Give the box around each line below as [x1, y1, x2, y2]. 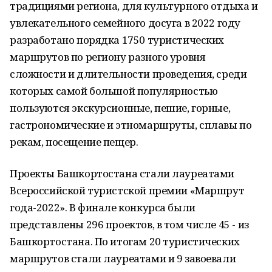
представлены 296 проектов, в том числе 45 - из [10, 217, 249, 231]
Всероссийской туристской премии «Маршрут [10, 183, 245, 197]
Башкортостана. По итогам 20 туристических [10, 234, 240, 248]
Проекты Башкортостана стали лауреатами [10, 166, 235, 180]
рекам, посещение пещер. [10, 135, 138, 149]
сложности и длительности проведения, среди [10, 67, 247, 81]
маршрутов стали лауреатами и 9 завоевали [10, 251, 236, 265]
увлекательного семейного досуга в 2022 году [10, 16, 240, 30]
